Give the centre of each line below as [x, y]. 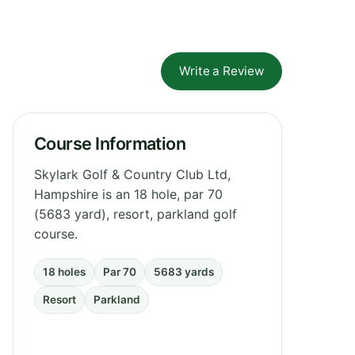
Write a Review [221, 71]
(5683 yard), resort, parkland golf [136, 214]
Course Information [110, 143]
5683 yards [184, 271]
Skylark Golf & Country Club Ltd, [132, 174]
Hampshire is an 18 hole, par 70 [128, 194]
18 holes [64, 271]
